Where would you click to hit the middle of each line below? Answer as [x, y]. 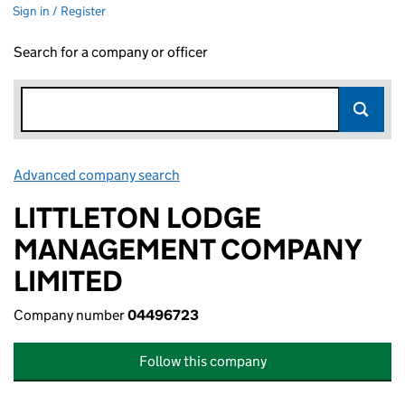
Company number [71, 315]
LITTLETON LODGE [137, 218]
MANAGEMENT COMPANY [188, 250]
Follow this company [202, 361]
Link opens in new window [263, 175]
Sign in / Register [59, 11]
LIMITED [68, 281]
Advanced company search [97, 175]
